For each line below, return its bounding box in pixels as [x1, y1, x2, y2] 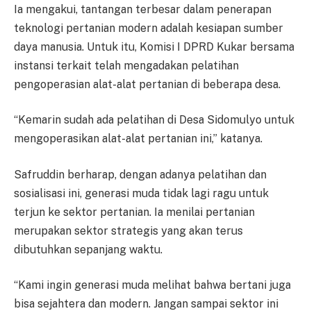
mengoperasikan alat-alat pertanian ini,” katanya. [14, 132, 262, 146]
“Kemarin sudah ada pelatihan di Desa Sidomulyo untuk [14, 113, 294, 127]
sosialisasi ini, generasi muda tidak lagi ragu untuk [14, 186, 269, 200]
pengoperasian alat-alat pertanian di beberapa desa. [14, 77, 280, 91]
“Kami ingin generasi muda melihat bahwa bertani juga [14, 278, 291, 292]
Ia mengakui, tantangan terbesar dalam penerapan [14, 2, 271, 16]
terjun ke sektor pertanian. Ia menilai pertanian [14, 205, 255, 219]
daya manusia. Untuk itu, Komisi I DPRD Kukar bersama [14, 40, 294, 53]
